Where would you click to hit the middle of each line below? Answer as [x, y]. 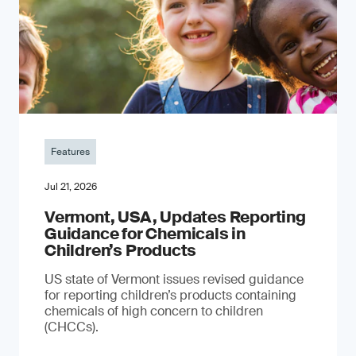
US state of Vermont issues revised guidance [174, 280]
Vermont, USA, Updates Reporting [175, 217]
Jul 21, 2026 [71, 187]
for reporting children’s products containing [170, 296]
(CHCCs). [72, 327]
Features [70, 152]
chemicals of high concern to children [154, 311]
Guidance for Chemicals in [145, 234]
